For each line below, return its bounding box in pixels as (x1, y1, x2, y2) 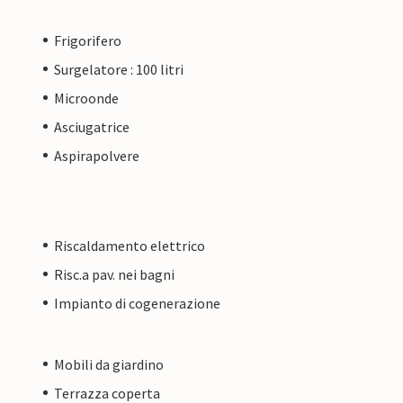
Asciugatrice (54, 117, 130, 136)
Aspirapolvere (54, 146, 139, 165)
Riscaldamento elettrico (54, 236, 205, 255)
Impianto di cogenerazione (54, 293, 220, 312)
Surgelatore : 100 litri (54, 59, 184, 78)
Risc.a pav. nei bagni (54, 264, 175, 283)
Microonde (54, 88, 119, 107)
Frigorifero (54, 31, 121, 49)
